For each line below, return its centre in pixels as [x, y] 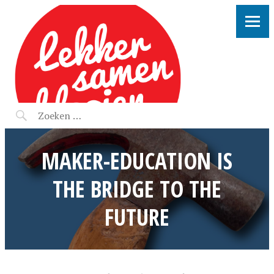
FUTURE [137, 217]
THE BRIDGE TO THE [137, 189]
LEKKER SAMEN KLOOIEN [120, 20]
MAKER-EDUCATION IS [137, 161]
